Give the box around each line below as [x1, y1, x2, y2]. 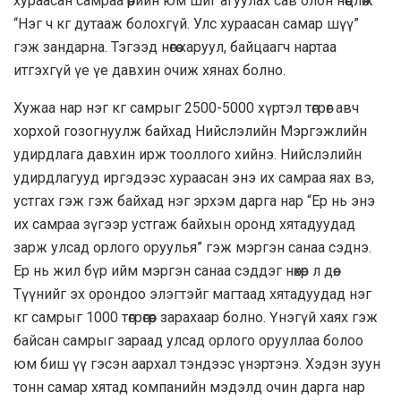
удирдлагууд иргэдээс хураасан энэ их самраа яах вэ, [13, 168, 374, 186]
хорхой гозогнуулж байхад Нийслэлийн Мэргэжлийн [13, 122, 367, 140]
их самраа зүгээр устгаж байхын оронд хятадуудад [13, 215, 355, 233]
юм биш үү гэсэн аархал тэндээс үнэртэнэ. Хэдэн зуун [13, 354, 380, 372]
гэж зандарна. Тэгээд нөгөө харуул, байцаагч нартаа [13, 38, 337, 55]
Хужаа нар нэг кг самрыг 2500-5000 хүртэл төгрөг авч [13, 98, 359, 116]
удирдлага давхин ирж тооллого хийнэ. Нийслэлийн [13, 145, 362, 163]
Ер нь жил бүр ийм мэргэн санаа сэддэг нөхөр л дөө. [13, 261, 336, 279]
